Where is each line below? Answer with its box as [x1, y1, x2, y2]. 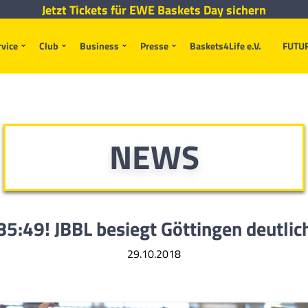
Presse [140, 38, 168, 53]
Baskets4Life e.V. [190, 38, 261, 53]
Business [80, 38, 119, 53]
